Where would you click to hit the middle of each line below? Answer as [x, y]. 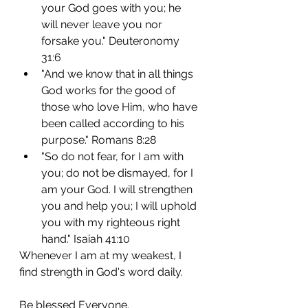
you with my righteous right [112, 222]
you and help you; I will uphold [120, 206]
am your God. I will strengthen [118, 189]
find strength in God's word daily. [101, 272]
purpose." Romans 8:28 [99, 140]
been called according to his [114, 123]
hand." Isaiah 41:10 [86, 239]
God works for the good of [110, 90]
